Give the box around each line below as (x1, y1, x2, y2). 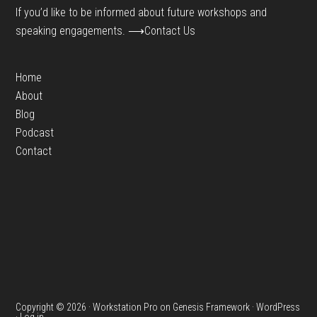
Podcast (16, 126, 54, 140)
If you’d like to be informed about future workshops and (16, 6, 267, 20)
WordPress (256, 301, 301, 313)
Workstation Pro (93, 301, 158, 313)
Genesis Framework (173, 301, 250, 313)
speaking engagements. (16, 24, 129, 38)
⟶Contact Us (128, 24, 196, 38)
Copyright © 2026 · (16, 301, 93, 313)
